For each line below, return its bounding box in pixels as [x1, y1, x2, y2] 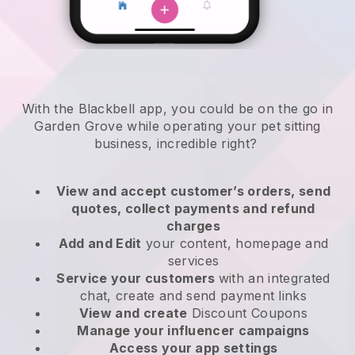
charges [166, 218, 221, 235]
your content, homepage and [141, 235, 329, 252]
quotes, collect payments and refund [71, 200, 315, 217]
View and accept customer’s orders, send [55, 183, 331, 200]
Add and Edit [58, 235, 142, 252]
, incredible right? [148, 136, 261, 152]
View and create [78, 305, 188, 322]
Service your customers [56, 270, 219, 287]
